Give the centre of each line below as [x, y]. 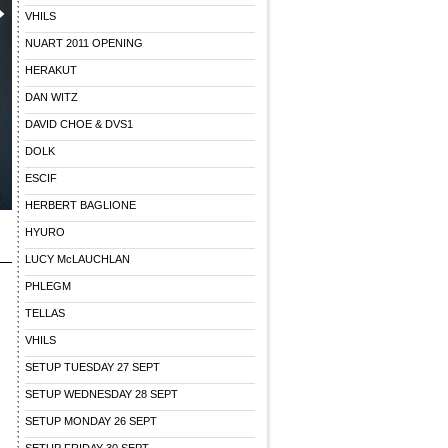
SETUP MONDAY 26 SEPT [91, 421]
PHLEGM [48, 286]
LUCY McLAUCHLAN [77, 259]
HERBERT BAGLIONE [80, 205]
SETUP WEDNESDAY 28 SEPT [101, 394]
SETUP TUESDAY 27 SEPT [92, 367]
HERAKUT [51, 70]
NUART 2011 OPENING [84, 43]
